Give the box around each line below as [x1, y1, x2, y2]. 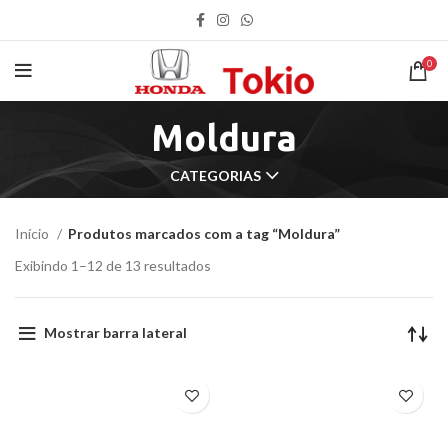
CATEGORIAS [170, 167, 261, 185]
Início [15, 225, 52, 243]
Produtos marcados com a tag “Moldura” [68, 225, 340, 243]
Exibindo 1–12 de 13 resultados [15, 257, 211, 275]
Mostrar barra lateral [43, 324, 187, 342]
